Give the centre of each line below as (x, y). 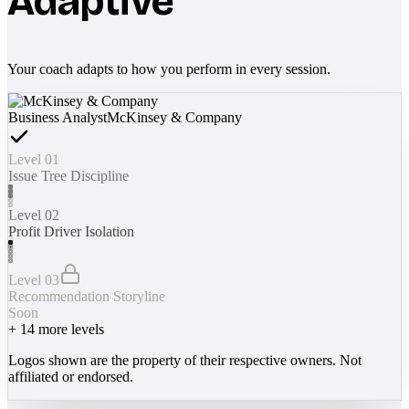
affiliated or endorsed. (71, 376)
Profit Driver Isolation (71, 231)
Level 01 (34, 159)
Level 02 (34, 215)
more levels (69, 329)
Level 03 (34, 279)
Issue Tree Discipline (68, 175)
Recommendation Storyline (87, 296)
